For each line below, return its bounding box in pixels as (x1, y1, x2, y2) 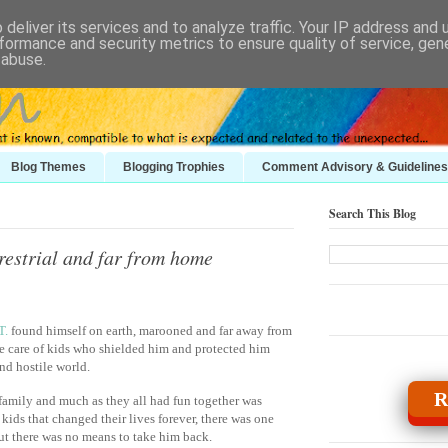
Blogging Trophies (123, 159, 225, 174)
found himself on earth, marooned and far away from (8, 322, 292, 338)
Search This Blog (329, 204, 416, 222)
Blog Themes (11, 159, 86, 174)
